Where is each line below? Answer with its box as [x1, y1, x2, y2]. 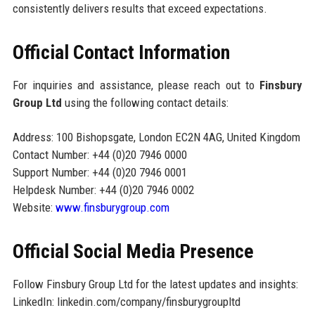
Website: [12, 200, 56, 215]
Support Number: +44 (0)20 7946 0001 [12, 165, 187, 180]
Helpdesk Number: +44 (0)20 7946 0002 [12, 183, 194, 198]
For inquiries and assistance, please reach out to [12, 78, 260, 93]
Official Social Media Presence [12, 240, 254, 264]
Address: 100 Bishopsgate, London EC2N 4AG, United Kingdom [12, 130, 300, 145]
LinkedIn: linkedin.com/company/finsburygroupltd [12, 295, 240, 309]
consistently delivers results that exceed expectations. [12, 1, 267, 16]
